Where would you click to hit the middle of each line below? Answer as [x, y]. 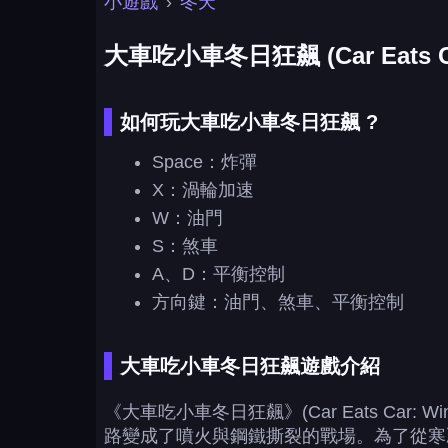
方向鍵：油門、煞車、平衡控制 [278, 302]
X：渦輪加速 [203, 190]
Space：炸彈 [204, 162]
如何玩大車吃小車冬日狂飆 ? [249, 122]
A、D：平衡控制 [218, 274]
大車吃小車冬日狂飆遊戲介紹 [250, 366]
